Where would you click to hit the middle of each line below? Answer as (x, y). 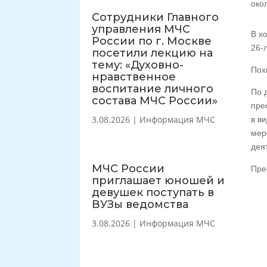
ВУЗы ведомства (140, 204)
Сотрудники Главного (156, 17)
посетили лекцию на (153, 53)
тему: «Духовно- (138, 65)
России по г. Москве (152, 41)
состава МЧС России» (155, 100)
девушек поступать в (153, 192)
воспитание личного (153, 89)
